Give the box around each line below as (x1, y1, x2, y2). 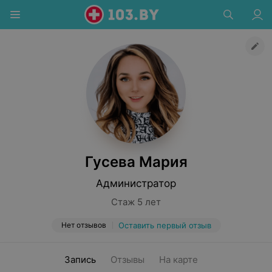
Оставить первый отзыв (118, 220, 211, 230)
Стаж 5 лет (111, 196, 161, 208)
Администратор (96, 177, 176, 189)
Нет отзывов (61, 220, 106, 229)
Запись (64, 254, 96, 265)
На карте (159, 254, 198, 265)
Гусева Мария (84, 153, 188, 171)
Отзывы (110, 254, 144, 265)
